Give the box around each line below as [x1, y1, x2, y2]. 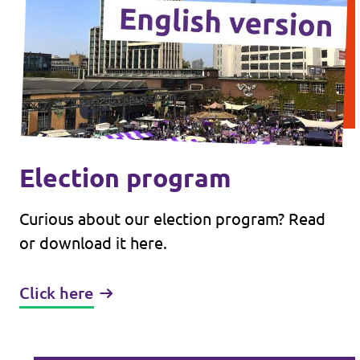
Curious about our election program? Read [19, 210, 325, 228]
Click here [19, 284, 93, 302]
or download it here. [19, 234, 167, 252]
